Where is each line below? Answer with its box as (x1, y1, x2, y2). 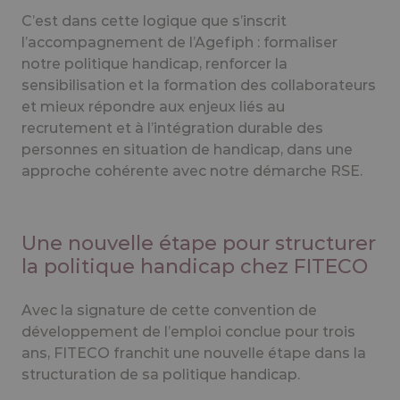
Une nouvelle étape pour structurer (21, 230, 376, 255)
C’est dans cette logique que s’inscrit (21, 12, 287, 29)
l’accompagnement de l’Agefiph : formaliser (21, 33, 337, 51)
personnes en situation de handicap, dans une (21, 140, 353, 158)
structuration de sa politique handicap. (21, 365, 300, 383)
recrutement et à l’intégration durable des (21, 119, 323, 137)
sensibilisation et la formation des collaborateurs (21, 76, 376, 94)
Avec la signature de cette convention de (21, 301, 317, 319)
